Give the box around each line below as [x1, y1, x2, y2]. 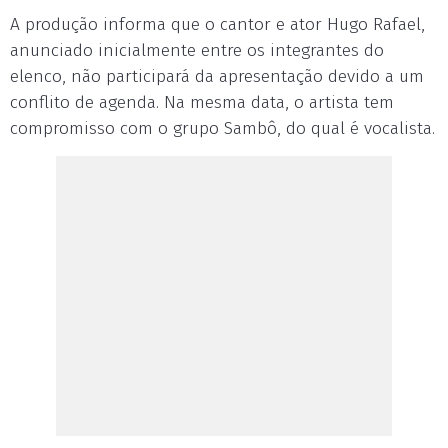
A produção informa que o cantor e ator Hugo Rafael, [10, 14, 425, 35]
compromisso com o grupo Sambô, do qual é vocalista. [10, 118, 435, 139]
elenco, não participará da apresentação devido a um [10, 66, 424, 87]
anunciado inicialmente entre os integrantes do [10, 40, 384, 61]
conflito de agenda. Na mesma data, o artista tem [10, 92, 394, 113]
